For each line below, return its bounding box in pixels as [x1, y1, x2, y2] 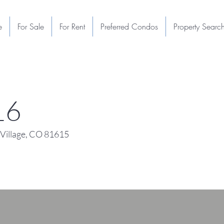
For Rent [59, 21, 85, 32]
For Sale [17, 21, 44, 32]
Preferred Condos [100, 21, 158, 32]
